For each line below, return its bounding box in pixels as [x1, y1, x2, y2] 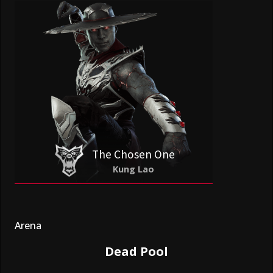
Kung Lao [112, 163, 154, 175]
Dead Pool [105, 243, 168, 260]
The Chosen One [91, 147, 175, 162]
